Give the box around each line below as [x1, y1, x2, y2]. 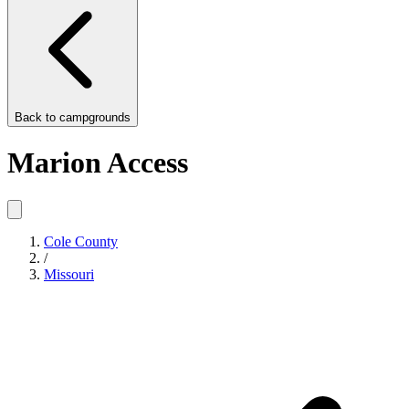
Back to [15, 110, 59, 124]
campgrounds [59, 110, 131, 124]
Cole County [44, 233, 118, 249]
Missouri [44, 266, 94, 282]
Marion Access [7, 146, 188, 180]
